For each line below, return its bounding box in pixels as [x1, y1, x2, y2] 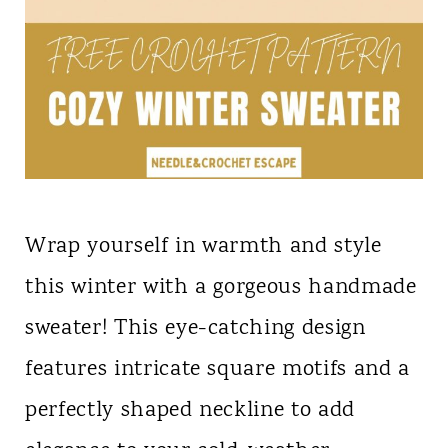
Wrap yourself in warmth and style [24, 230, 382, 263]
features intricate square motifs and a [24, 353, 411, 386]
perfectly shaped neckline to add [24, 394, 356, 427]
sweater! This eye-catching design [24, 312, 366, 345]
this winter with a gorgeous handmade [24, 271, 417, 304]
